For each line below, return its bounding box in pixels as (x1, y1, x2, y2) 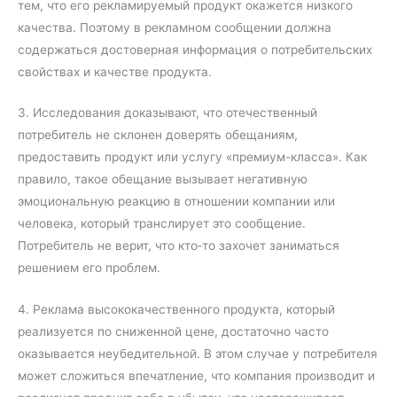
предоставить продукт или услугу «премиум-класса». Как (18, 150, 367, 165)
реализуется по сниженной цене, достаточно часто (18, 324, 329, 339)
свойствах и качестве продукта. (18, 64, 212, 79)
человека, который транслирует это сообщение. (18, 216, 306, 231)
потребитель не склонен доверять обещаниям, (18, 128, 298, 143)
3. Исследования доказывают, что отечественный (18, 105, 317, 121)
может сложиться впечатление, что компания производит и (18, 369, 375, 384)
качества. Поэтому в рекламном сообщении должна (18, 19, 331, 35)
